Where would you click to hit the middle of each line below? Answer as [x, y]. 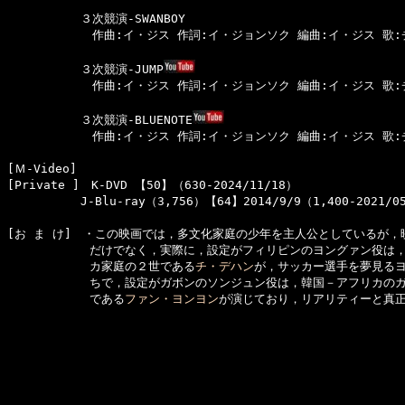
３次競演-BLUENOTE [100, 120]
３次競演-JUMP [85, 69]
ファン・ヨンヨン [172, 299]
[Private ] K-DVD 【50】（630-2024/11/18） [152, 185]
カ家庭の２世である [101, 266]
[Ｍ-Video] [48, 169]
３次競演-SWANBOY [96, 19]
